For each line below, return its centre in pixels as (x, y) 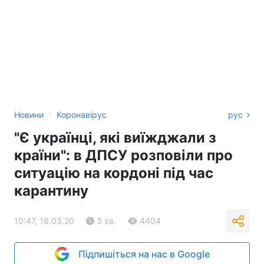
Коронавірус (82, 115)
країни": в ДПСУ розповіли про (123, 155)
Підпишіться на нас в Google (144, 254)
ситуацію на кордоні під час (114, 173)
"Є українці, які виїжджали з (115, 138)
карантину (51, 191)
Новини (29, 115)
